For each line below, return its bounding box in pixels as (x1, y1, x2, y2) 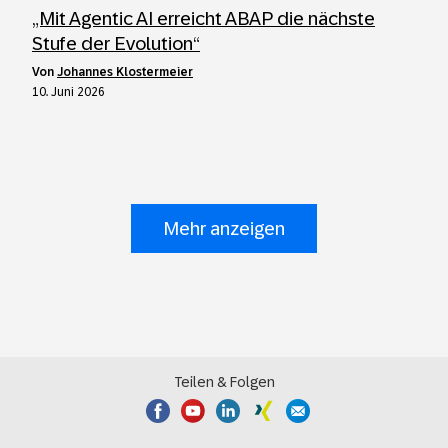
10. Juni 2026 (32, 85, 105, 99)
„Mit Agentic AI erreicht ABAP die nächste (32, 8, 375, 29)
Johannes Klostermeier (57, 65, 193, 79)
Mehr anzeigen (163, 218, 285, 239)
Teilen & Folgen (173, 374, 275, 390)
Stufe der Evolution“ (32, 33, 200, 54)
